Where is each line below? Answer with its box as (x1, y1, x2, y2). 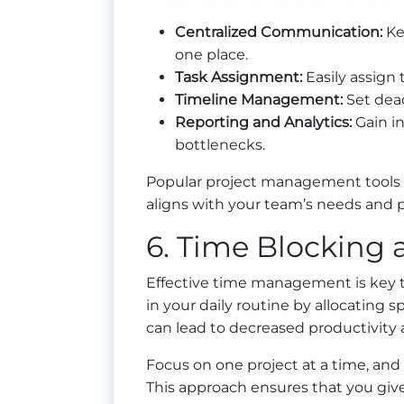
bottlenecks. (175, 136, 265, 154)
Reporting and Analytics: (175, 114, 352, 132)
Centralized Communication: (175, 23, 382, 41)
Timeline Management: (175, 91, 343, 109)
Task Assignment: (175, 69, 302, 87)
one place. (175, 46, 248, 64)
